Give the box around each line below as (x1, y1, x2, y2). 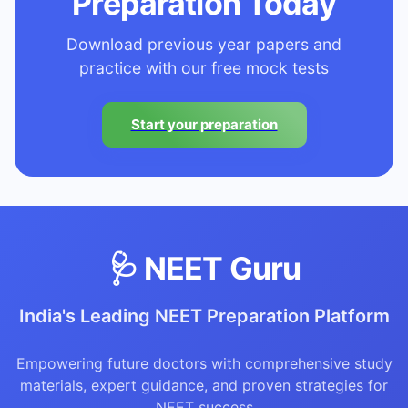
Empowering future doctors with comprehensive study (15, 354, 393, 373)
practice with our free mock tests (79, 58, 329, 78)
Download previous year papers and (66, 35, 342, 55)
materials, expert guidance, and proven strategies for (20, 376, 388, 395)
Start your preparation (130, 116, 278, 134)
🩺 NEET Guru (107, 250, 301, 288)
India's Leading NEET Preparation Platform (18, 305, 390, 328)
